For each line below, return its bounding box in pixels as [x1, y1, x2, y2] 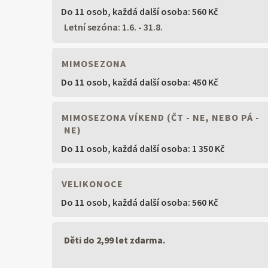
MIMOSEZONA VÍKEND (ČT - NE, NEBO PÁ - [59, 111, 260, 124]
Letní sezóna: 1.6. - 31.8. [64, 21, 163, 33]
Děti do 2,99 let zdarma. [64, 233, 165, 246]
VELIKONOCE [59, 177, 123, 190]
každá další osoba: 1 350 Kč [112, 142, 224, 155]
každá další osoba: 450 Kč [112, 76, 218, 89]
